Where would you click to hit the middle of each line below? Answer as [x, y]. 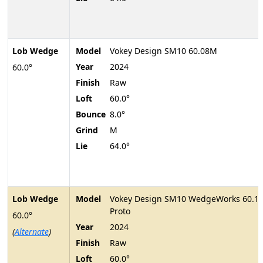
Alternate [31, 232]
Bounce [91, 114]
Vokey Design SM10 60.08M [163, 51]
